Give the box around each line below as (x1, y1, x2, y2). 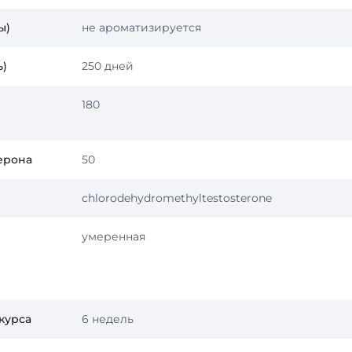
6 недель (82, 312, 134, 326)
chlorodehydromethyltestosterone (82, 191, 272, 205)
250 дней (82, 59, 134, 73)
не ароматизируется (82, 20, 201, 35)
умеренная (82, 229, 145, 244)
